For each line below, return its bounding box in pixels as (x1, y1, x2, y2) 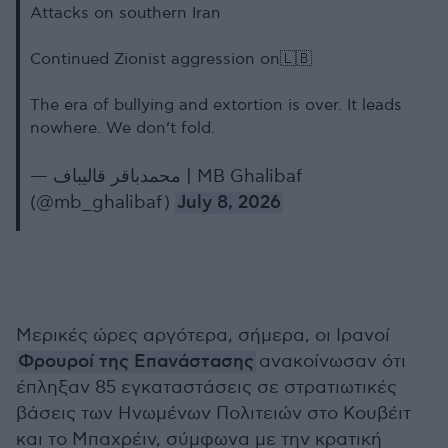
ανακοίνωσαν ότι (256, 351, 406, 372)
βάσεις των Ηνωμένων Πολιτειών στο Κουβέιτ (16, 403, 411, 424)
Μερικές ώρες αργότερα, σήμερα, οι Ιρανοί (16, 325, 390, 346)
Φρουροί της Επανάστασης (18, 351, 254, 373)
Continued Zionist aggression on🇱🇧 (30, 50, 312, 69)
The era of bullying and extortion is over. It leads (30, 96, 402, 115)
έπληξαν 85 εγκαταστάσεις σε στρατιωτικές (16, 377, 397, 398)
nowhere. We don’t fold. (30, 119, 215, 138)
